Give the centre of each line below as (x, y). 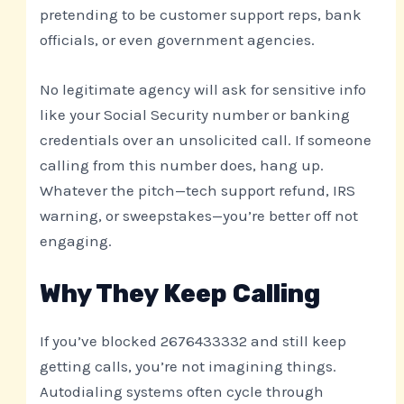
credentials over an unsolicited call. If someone (206, 139)
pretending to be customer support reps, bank (201, 14)
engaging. (76, 240)
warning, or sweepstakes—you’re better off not (199, 215)
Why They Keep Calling (180, 294)
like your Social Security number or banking (195, 114)
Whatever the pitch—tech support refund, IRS (198, 190)
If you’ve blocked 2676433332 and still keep (193, 341)
